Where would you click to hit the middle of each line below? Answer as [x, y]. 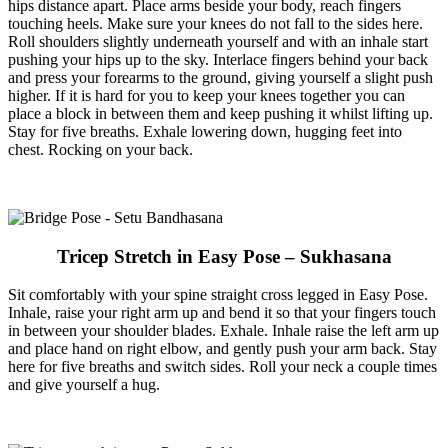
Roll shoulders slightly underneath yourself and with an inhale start [218, 41]
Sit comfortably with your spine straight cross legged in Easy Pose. [218, 295]
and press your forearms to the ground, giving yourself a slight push [220, 77]
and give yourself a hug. [84, 385]
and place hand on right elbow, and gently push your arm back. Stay [222, 349]
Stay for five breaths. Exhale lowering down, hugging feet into [205, 131]
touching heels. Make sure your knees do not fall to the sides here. [215, 23]
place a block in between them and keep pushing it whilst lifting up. [220, 113]
